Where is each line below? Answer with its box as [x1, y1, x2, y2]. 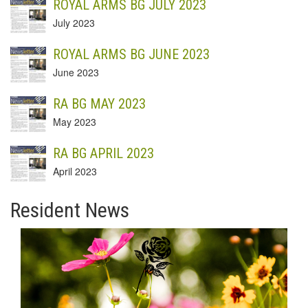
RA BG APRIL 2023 [53, 145, 154, 162]
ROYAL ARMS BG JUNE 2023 [53, 46, 210, 63]
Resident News [10, 198, 129, 223]
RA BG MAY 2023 [53, 96, 146, 113]
